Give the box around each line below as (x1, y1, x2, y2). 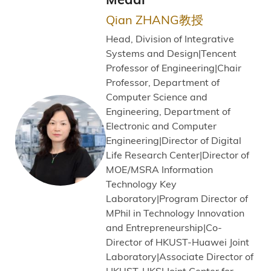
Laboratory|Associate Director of (106, 250, 253, 263)
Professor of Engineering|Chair (106, 61, 241, 74)
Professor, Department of (106, 76, 220, 88)
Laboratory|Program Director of (106, 192, 248, 204)
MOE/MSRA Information (106, 163, 213, 175)
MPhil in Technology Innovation (106, 206, 244, 219)
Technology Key (106, 177, 177, 190)
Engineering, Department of (106, 105, 230, 117)
